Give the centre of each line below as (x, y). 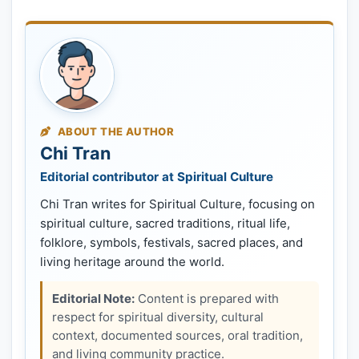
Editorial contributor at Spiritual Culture (157, 177)
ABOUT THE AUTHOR (115, 132)
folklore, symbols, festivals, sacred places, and (171, 243)
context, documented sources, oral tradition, (177, 336)
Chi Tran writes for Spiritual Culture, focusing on (177, 204)
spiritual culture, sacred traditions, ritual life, (165, 224)
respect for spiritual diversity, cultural (158, 317)
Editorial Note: (93, 299)
